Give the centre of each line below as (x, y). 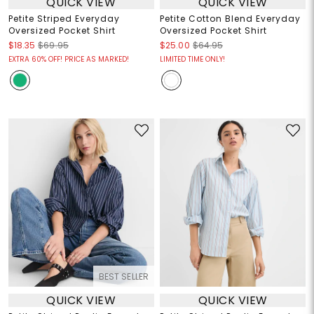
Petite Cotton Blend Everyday (230, 19)
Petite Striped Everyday (64, 19)
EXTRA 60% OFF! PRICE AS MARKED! (68, 60)
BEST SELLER (123, 277)
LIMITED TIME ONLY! (192, 60)
